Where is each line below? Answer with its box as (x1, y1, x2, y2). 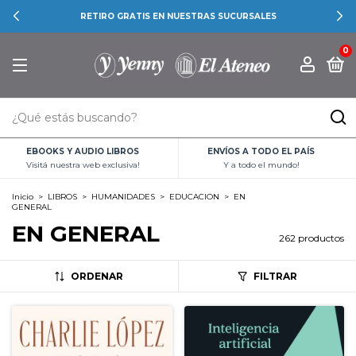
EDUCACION (169, 192, 219, 203)
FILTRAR (253, 270, 297, 283)
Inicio (12, 192, 33, 203)
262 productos (279, 232, 344, 245)
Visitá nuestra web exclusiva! (25, 160, 140, 171)
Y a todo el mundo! (222, 160, 300, 171)
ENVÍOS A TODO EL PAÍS (207, 146, 315, 157)
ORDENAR (70, 270, 123, 283)
